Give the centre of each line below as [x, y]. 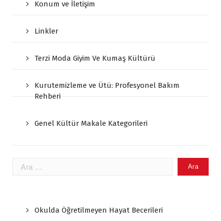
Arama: [24, 163]
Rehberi [48, 96]
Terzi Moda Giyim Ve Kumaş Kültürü [95, 58]
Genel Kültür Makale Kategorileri [91, 123]
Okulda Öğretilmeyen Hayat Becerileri [99, 210]
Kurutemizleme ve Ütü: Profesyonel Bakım [107, 85]
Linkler [46, 31]
